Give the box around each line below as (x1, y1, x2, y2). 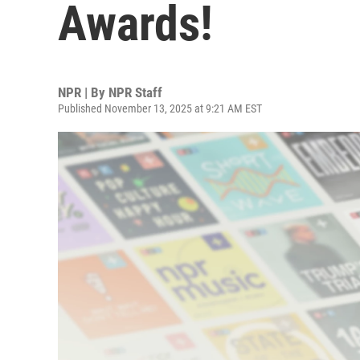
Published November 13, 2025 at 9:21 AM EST (58, 102, 262, 115)
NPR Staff (108, 84, 162, 100)
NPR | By (58, 84, 108, 100)
